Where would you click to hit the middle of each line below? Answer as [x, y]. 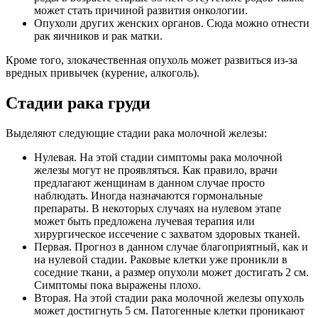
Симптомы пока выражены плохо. [117, 285]
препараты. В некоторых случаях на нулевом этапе [158, 209]
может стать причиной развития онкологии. [141, 11]
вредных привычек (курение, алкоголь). [103, 73]
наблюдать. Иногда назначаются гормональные [148, 196]
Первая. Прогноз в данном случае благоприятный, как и [171, 247]
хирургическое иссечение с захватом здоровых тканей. [167, 234]
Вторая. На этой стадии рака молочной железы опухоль [169, 298]
